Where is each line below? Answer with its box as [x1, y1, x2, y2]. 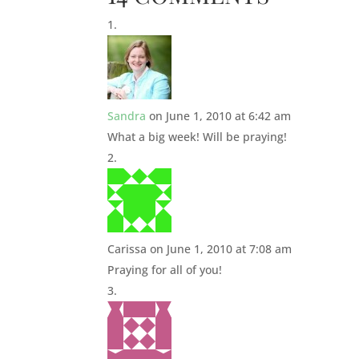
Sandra [107, 107, 147, 123]
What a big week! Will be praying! [107, 128, 288, 144]
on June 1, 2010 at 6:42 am [149, 107, 292, 123]
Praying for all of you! [107, 261, 223, 277]
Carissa [107, 240, 147, 256]
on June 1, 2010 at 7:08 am [150, 240, 292, 256]
